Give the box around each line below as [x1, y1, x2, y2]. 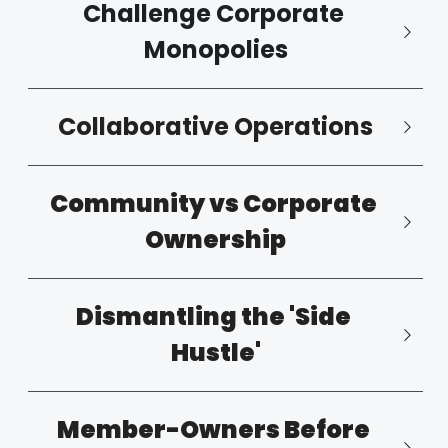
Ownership [145, 222, 287, 256]
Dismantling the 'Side [76, 299, 352, 333]
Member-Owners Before [57, 412, 371, 446]
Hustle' [170, 335, 261, 369]
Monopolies [143, 32, 288, 66]
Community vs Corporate [50, 186, 378, 220]
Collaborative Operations [58, 109, 374, 143]
